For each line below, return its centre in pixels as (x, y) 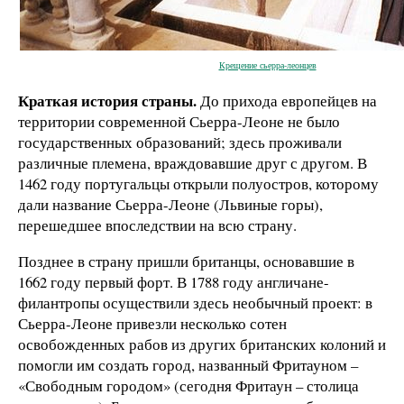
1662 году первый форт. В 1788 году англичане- (174, 281)
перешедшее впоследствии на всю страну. (157, 225)
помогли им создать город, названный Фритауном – (188, 364)
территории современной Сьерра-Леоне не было (179, 121)
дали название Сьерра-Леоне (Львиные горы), (170, 204)
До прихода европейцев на (287, 100)
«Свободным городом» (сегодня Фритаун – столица (188, 385)
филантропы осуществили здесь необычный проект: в (195, 302)
